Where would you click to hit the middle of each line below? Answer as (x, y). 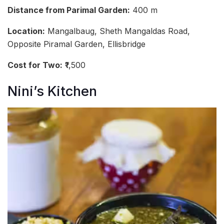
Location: (26, 31)
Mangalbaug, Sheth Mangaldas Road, (117, 31)
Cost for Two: (35, 65)
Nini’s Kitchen (52, 91)
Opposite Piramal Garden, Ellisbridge (76, 44)
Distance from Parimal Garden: (69, 10)
